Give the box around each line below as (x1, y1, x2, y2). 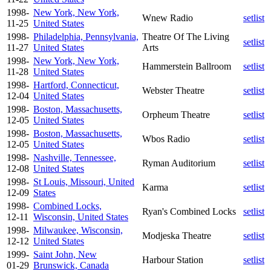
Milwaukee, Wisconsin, (33, 224, 123, 235)
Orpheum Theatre (142, 109, 210, 120)
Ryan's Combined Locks (142, 206, 236, 217)
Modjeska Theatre (142, 230, 211, 241)
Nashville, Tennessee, (33, 152, 116, 163)
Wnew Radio (142, 12, 193, 23)
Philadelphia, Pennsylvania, (33, 31, 139, 42)
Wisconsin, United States (33, 211, 128, 222)
